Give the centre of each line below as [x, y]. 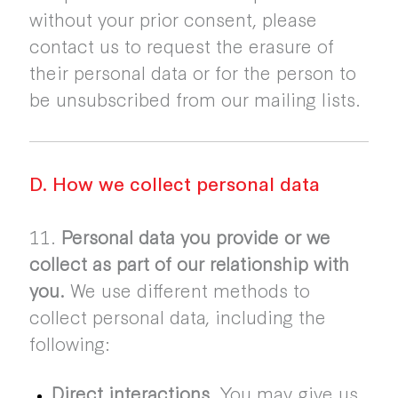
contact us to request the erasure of [181, 45]
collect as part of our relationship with [189, 263]
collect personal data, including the [177, 316]
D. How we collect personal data [174, 183]
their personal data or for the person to [192, 72]
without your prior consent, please [173, 19]
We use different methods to [187, 290]
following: [72, 343]
